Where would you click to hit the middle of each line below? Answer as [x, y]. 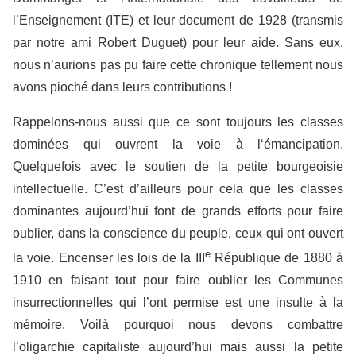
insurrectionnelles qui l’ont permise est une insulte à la [178, 303]
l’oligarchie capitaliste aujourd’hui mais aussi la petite [178, 347]
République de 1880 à [277, 258]
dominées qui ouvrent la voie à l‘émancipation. [178, 145]
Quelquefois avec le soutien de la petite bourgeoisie [178, 167]
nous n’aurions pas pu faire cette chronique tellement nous [178, 65]
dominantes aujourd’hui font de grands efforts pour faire [178, 211]
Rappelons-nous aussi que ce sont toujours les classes [178, 122]
